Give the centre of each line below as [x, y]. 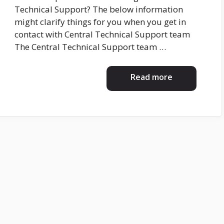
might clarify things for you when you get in [100, 22]
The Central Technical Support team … [90, 47]
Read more [151, 77]
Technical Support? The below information [99, 9]
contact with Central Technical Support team [102, 34]
